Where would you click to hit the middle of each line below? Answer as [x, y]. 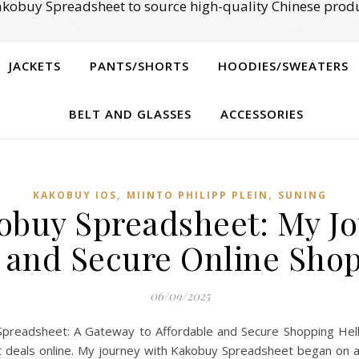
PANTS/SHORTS [139, 66]
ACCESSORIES [262, 114]
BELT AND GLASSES [130, 114]
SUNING [302, 195]
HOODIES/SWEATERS [283, 66]
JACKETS [35, 66]
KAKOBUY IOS [75, 195]
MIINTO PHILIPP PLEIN [197, 195]
